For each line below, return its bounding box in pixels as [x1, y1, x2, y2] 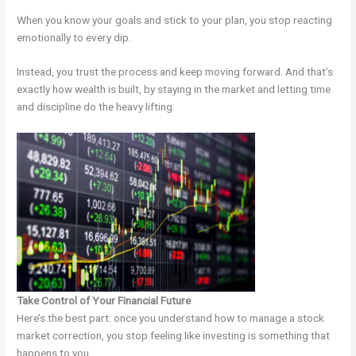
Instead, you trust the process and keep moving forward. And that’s [17, 65, 334, 79]
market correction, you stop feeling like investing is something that [17, 329, 331, 342]
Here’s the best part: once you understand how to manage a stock [17, 311, 325, 325]
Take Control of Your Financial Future [17, 294, 192, 308]
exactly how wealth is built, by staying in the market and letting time [17, 83, 331, 96]
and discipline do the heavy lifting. [17, 100, 176, 114]
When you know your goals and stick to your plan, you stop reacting [17, 13, 333, 26]
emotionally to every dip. [17, 30, 132, 44]
